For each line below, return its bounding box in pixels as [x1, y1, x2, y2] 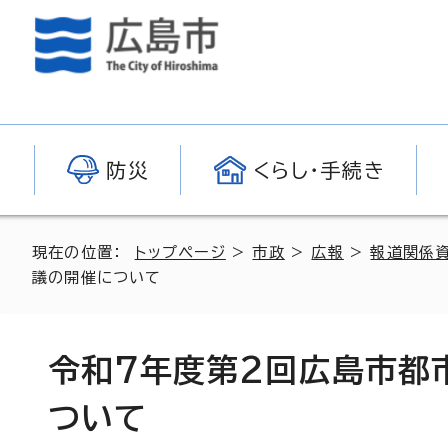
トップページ [134, 245, 226, 260]
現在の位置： [32, 245, 135, 260]
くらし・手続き [252, 160, 386, 180]
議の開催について [32, 270, 162, 285]
